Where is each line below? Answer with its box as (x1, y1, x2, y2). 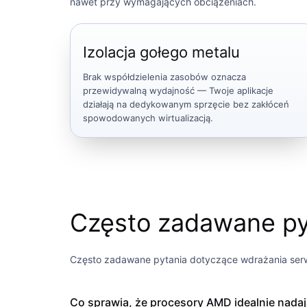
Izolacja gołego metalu (83, 42, 240, 61)
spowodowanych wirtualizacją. (83, 112, 213, 123)
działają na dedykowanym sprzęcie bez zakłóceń (83, 98, 289, 110)
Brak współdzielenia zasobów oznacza (83, 71, 246, 82)
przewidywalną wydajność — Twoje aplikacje (83, 84, 273, 96)
